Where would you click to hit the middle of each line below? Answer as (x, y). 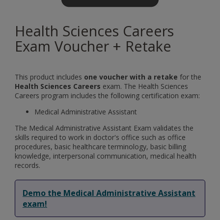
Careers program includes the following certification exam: (107, 95)
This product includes (49, 77)
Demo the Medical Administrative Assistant (109, 193)
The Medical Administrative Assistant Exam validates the (104, 128)
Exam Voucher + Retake (93, 46)
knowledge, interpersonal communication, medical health (106, 156)
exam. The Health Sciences (144, 86)
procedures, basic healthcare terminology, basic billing (100, 146)
